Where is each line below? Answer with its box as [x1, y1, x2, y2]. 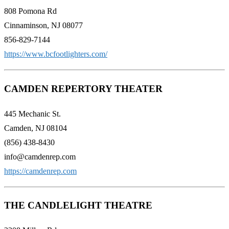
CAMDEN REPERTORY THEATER [4, 83, 163, 94]
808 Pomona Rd [4, 7, 57, 16]
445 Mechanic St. [4, 109, 61, 118]
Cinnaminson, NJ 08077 [4, 21, 83, 30]
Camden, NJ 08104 [4, 123, 67, 132]
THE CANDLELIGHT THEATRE [4, 200, 152, 211]
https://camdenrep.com [4, 166, 77, 175]
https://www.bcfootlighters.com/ [4, 50, 107, 59]
